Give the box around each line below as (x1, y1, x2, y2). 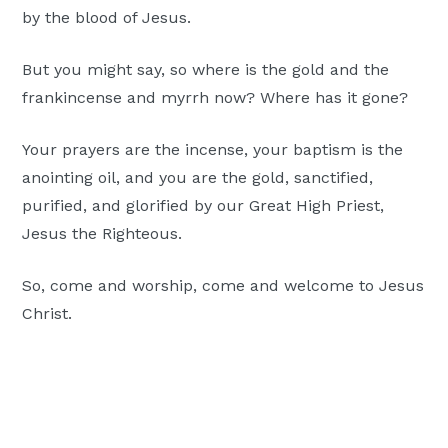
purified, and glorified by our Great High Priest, (22, 196, 385, 216)
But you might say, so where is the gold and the (22, 60, 390, 80)
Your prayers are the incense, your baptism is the (22, 140, 404, 160)
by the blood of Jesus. (22, 8, 192, 28)
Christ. (22, 304, 73, 324)
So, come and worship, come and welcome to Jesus (22, 276, 425, 296)
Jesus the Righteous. (22, 224, 183, 244)
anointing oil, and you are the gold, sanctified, (22, 168, 374, 188)
